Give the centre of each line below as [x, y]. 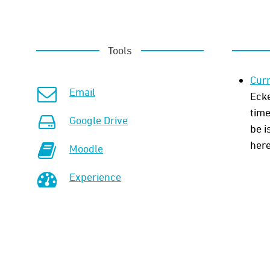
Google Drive [99, 120]
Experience [96, 176]
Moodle [86, 148]
